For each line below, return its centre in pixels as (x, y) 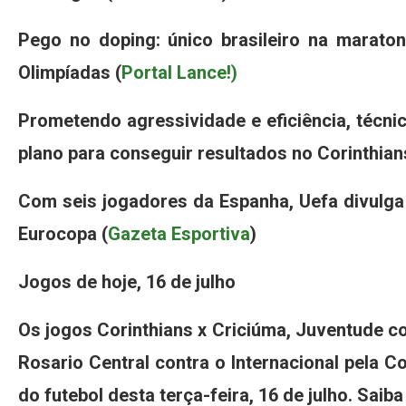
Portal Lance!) (179, 72)
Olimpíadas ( (70, 72)
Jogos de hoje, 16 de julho (127, 281)
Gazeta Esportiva (179, 233)
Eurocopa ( (63, 233)
